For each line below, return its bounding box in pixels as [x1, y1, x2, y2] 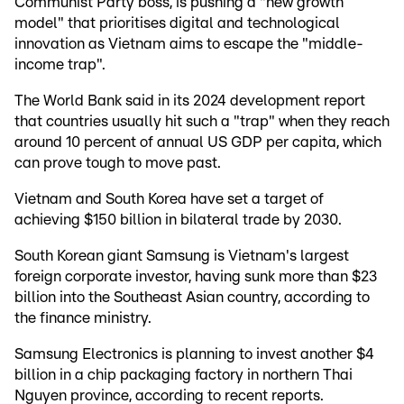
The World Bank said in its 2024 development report [14, 93, 365, 109]
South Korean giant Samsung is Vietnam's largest [14, 248, 349, 264]
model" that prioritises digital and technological [14, 15, 340, 32]
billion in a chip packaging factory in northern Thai [14, 367, 353, 383]
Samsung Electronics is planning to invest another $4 [14, 346, 374, 363]
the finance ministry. [14, 310, 155, 326]
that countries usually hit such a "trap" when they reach [14, 114, 390, 130]
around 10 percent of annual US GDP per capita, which [14, 134, 381, 151]
